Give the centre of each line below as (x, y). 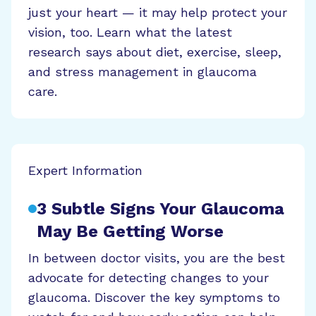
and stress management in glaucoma (142, 71)
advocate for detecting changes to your (148, 277)
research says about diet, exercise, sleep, (155, 51)
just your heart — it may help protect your (158, 12)
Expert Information (85, 170)
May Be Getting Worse (130, 231)
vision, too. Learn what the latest (130, 32)
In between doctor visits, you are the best (157, 257)
